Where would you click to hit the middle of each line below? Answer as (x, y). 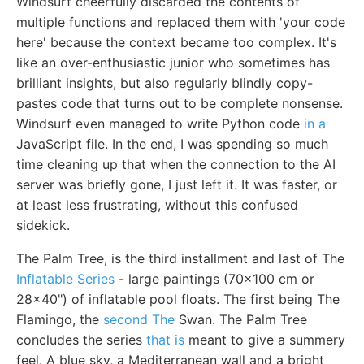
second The (139, 320)
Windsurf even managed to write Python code (160, 124)
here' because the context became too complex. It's (176, 43)
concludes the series (81, 340)
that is (165, 340)
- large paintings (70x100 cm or (214, 279)
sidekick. (43, 225)
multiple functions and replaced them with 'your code (181, 22)
